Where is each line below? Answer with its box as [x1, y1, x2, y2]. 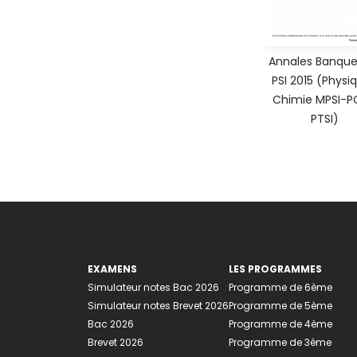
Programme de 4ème [228, 316, 332, 331]
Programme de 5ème [228, 298, 332, 312]
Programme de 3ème [228, 335, 331, 349]
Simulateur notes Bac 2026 [87, 280, 219, 294]
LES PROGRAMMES [228, 261, 322, 276]
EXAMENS [87, 261, 137, 276]
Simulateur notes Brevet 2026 [87, 298, 229, 312]
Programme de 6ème [228, 280, 332, 294]
